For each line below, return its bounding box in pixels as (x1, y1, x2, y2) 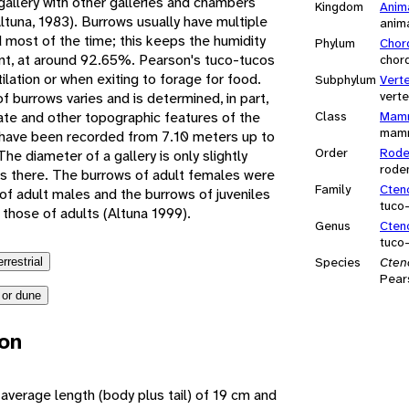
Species (315, 253, 361, 270)
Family (315, 180, 351, 197)
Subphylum (315, 70, 376, 88)
